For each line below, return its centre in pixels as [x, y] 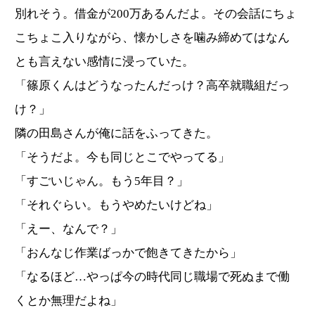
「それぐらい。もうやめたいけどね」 [116, 205]
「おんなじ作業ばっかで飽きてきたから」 [128, 253]
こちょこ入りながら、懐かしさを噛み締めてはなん [152, 38]
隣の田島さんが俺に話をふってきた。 [116, 134]
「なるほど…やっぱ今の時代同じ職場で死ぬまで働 [152, 277]
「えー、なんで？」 [69, 229]
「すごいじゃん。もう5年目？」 [102, 181]
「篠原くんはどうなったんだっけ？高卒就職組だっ [152, 86]
